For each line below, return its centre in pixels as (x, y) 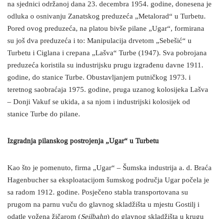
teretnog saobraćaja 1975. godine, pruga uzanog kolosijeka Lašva (108, 90)
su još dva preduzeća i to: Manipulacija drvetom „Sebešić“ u (99, 41)
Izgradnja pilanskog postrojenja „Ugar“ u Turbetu (83, 141)
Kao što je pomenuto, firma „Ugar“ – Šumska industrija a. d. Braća (109, 168)
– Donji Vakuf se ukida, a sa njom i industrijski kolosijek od (99, 102)
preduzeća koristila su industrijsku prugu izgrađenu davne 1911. (105, 66)
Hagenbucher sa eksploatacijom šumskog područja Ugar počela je (108, 180)
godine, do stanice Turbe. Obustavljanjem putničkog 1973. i (99, 78)
